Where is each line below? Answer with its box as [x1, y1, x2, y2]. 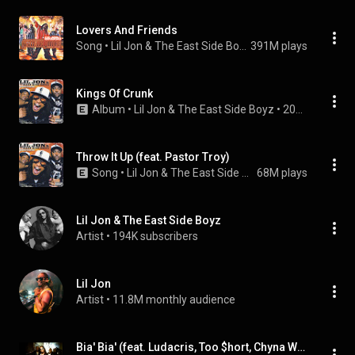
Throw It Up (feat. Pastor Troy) [76, 151, 230, 163]
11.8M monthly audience [113, 293, 235, 306]
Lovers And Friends [76, 24, 177, 36]
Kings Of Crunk [76, 87, 153, 100]
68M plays [257, 166, 307, 179]
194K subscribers [113, 230, 198, 242]
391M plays [250, 40, 307, 52]
